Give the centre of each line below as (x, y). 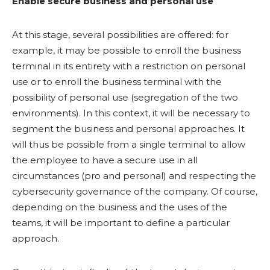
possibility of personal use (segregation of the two (125, 97)
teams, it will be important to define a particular (121, 223)
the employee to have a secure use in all (105, 160)
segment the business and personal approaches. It (128, 129)
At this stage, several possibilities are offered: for (120, 35)
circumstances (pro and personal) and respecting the (134, 176)
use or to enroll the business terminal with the (117, 82)
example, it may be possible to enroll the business (127, 50)
